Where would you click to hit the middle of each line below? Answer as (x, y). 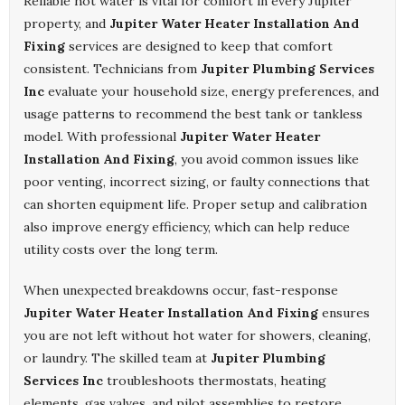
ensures (344, 313)
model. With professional (102, 137)
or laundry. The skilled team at (117, 358)
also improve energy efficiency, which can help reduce (187, 227)
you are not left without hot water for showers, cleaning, (197, 336)
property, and (66, 24)
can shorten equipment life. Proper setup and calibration (195, 205)
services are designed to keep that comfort (199, 47)
